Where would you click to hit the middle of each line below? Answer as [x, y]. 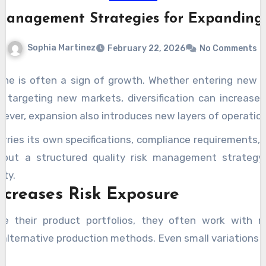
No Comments [228, 48]
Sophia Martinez [61, 48]
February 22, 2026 [146, 48]
